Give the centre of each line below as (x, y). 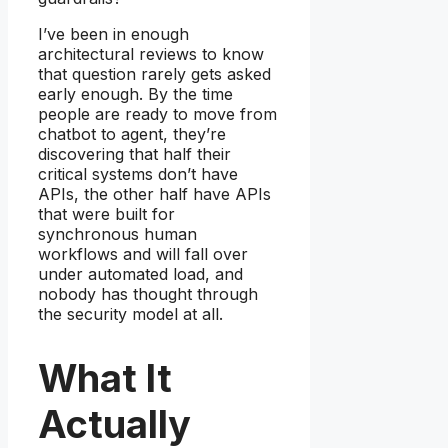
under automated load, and (140, 273)
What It (105, 378)
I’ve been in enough (113, 33)
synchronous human (117, 233)
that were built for (106, 213)
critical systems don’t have (138, 173)
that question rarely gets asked (154, 73)
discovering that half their (134, 153)
